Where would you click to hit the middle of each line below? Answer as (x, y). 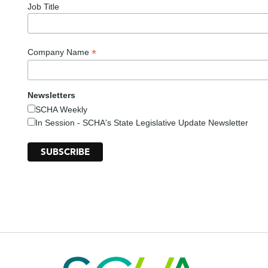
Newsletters (51, 95)
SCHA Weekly (61, 109)
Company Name (60, 52)
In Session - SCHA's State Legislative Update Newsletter (142, 122)
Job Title (43, 7)
